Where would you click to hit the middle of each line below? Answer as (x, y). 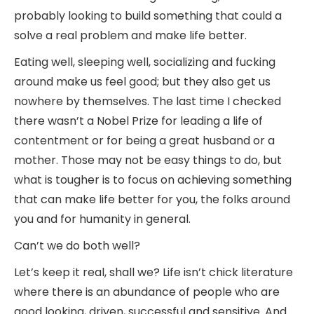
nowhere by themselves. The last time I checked (148, 101)
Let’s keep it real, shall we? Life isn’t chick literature (153, 272)
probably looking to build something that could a (148, 15)
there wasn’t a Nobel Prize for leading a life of (138, 121)
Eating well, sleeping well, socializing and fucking (145, 62)
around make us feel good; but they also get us (142, 81)
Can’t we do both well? (78, 245)
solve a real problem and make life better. (130, 35)
